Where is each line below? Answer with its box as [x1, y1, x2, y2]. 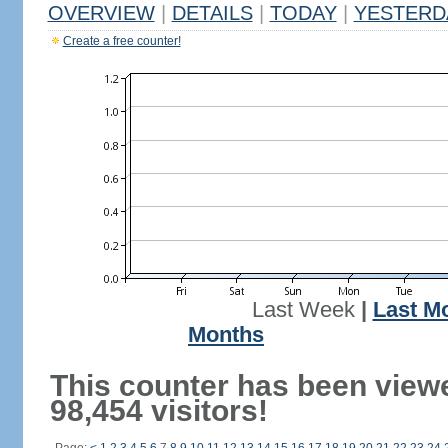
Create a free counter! [62, 34, 181, 48]
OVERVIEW [47, 2, 155, 24]
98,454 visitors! [49, 394, 268, 427]
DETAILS [171, 2, 253, 24]
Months [188, 323, 264, 347]
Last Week [251, 298, 355, 322]
